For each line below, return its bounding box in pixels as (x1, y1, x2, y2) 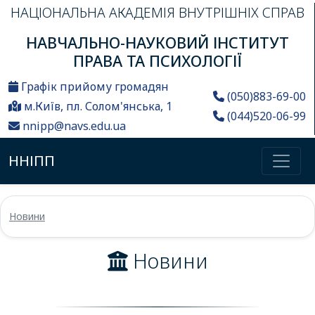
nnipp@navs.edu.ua (22, 118, 126, 134)
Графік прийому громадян (18, 79, 169, 94)
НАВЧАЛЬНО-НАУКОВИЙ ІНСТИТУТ (25, 32, 289, 53)
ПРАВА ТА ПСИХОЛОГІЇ (72, 51, 242, 71)
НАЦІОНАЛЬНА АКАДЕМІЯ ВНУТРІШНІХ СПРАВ (10, 3, 304, 22)
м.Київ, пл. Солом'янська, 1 (21, 98, 172, 114)
